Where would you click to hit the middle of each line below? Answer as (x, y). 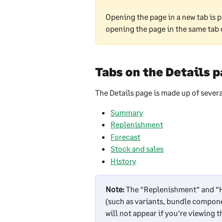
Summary (127, 112)
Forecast (125, 136)
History (123, 161)
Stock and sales (137, 149)
